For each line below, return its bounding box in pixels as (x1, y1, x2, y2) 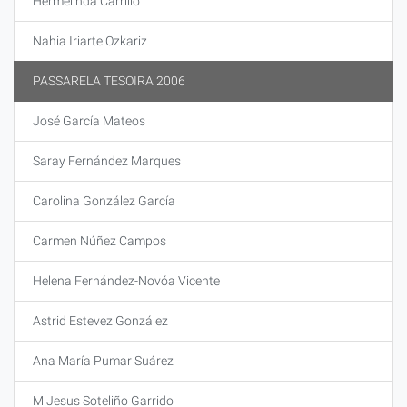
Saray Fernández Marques (33, 154, 181, 168)
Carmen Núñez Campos (33, 233, 166, 248)
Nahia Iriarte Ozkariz (33, 34, 147, 48)
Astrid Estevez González (33, 313, 168, 328)
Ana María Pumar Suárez (33, 353, 174, 368)
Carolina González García (33, 194, 175, 208)
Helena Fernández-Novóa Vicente (33, 273, 220, 288)
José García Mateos (33, 114, 145, 128)
